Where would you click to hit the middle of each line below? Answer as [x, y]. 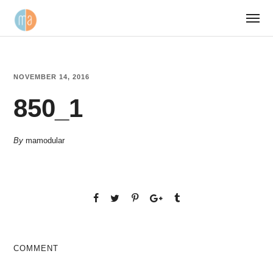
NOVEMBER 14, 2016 [52, 77]
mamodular [45, 140]
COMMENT [36, 249]
